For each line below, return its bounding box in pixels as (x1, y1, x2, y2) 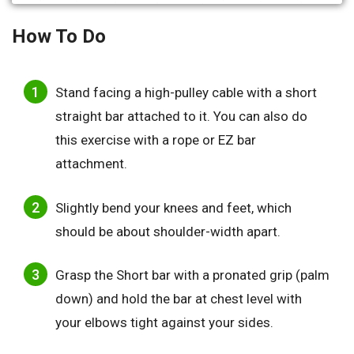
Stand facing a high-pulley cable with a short (55, 85, 317, 101)
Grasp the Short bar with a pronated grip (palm (55, 267, 330, 284)
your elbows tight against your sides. (55, 314, 273, 331)
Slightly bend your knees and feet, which (55, 199, 292, 216)
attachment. (55, 156, 127, 172)
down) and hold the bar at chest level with (55, 291, 302, 307)
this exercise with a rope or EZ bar (55, 132, 256, 149)
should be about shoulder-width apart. (55, 223, 281, 239)
